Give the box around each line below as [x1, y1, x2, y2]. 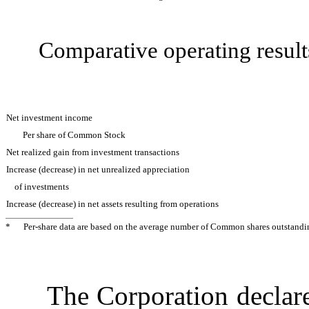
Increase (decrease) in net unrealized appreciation [6, 163, 190, 175]
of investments [14, 181, 69, 192]
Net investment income [6, 112, 92, 123]
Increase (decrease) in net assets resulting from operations [6, 198, 219, 209]
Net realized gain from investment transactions [6, 146, 179, 157]
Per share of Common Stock [23, 129, 126, 140]
